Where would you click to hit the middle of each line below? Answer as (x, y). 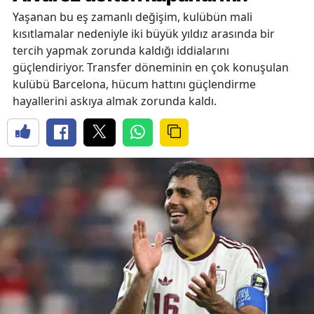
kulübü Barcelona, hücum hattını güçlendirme (134, 84)
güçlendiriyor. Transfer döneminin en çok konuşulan (151, 67)
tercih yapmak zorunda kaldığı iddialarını (121, 50)
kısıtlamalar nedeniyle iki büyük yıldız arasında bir (144, 33)
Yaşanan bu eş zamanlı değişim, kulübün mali (132, 16)
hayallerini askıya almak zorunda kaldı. (115, 101)
